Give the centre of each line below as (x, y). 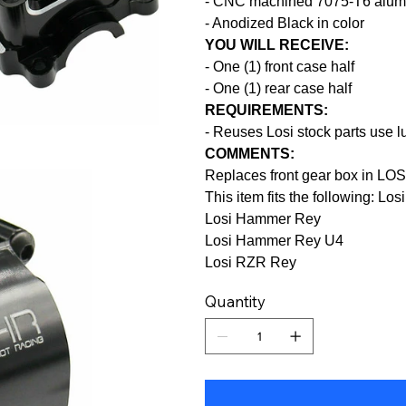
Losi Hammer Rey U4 (275, 240)
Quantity (236, 301)
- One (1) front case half (280, 66)
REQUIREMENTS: (267, 110)
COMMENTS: (250, 153)
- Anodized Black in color (285, 23)
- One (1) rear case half (279, 88)
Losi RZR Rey (251, 262)
